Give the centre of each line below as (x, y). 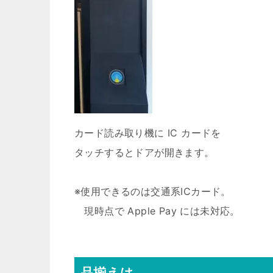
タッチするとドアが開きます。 (144, 152)
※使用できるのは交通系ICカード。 (153, 191)
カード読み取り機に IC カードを (148, 133)
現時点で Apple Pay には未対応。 (157, 211)
